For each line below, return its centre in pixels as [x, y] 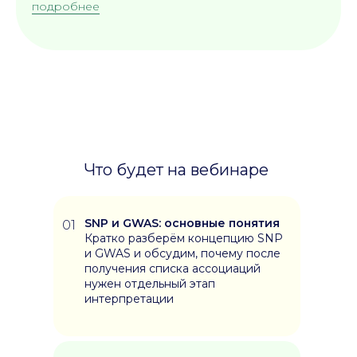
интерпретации [129, 299]
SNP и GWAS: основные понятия [182, 223]
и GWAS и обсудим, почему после [182, 253]
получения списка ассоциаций [173, 269]
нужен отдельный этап [150, 284]
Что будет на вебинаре [177, 170]
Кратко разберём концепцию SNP [184, 238]
